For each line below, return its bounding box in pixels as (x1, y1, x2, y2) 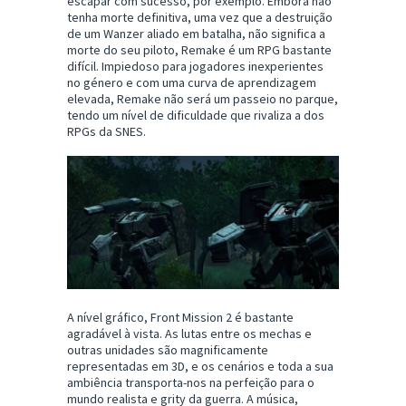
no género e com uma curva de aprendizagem (67, 74, 316, 92)
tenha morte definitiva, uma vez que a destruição (67, 9, 333, 26)
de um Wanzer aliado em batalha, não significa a (67, 25, 325, 43)
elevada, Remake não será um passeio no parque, (67, 91, 338, 108)
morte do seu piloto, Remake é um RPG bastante (67, 42, 332, 59)
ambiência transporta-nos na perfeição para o (67, 374, 314, 391)
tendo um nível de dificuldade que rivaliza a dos (67, 107, 324, 124)
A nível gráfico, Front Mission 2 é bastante (67, 309, 294, 326)
